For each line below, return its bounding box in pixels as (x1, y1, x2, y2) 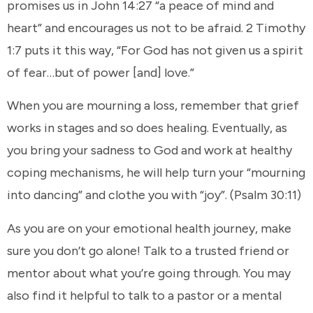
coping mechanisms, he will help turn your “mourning (7, 165, 305, 181)
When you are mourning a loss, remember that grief (7, 98, 299, 114)
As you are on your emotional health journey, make (7, 220, 291, 236)
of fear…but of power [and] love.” (7, 64, 194, 80)
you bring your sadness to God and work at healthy (7, 143, 292, 159)
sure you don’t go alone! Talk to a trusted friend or (7, 242, 289, 259)
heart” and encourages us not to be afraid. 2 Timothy (7, 20, 305, 36)
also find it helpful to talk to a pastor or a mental (7, 287, 282, 303)
